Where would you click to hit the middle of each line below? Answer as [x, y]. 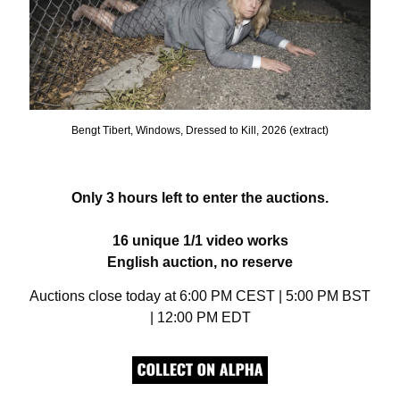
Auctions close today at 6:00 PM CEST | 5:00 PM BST [200, 296]
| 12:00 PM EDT [200, 318]
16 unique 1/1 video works [200, 241]
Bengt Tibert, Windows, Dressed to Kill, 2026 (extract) [200, 131]
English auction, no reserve [200, 262]
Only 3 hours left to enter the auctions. [200, 198]
